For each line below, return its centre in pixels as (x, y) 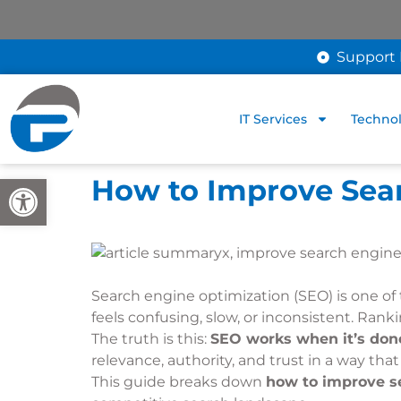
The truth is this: (151, 339)
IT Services (273, 119)
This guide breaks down (179, 382)
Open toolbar (49, 187)
